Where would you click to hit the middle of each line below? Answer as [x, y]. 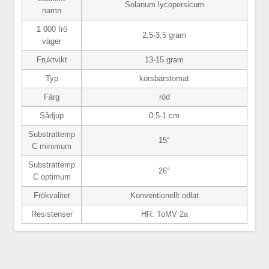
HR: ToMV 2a [164, 214]
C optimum [52, 177]
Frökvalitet [52, 195]
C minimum [52, 146]
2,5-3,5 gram [164, 35]
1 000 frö [52, 29]
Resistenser [52, 214]
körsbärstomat [164, 78]
